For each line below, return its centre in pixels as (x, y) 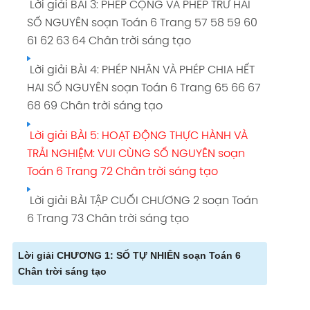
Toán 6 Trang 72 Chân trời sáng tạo (122, 172)
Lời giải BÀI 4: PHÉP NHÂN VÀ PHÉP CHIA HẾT (140, 71)
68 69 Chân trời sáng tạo (94, 107)
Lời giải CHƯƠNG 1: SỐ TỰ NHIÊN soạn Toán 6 (129, 256)
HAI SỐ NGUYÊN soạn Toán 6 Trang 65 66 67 (144, 89)
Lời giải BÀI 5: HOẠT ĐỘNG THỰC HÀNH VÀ (137, 136)
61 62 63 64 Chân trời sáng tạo (109, 41)
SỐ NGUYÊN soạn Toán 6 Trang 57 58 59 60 (142, 23)
